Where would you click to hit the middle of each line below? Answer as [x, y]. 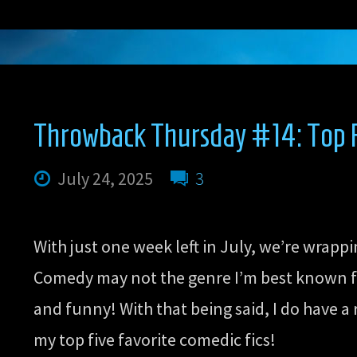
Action [114, 273]
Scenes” [120, 326]
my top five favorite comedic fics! [154, 339]
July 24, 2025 [105, 178]
